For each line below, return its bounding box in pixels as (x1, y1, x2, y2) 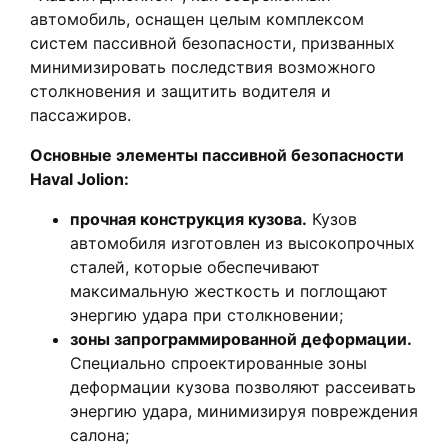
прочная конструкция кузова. (70, 209, 307, 230)
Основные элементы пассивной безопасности (30, 145, 404, 166)
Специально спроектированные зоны (70, 353, 367, 374)
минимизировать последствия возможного (30, 57, 376, 78)
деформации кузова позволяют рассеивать (70, 377, 416, 398)
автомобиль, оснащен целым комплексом (30, 9, 364, 30)
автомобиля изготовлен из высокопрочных (70, 233, 415, 254)
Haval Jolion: (30, 169, 129, 190)
